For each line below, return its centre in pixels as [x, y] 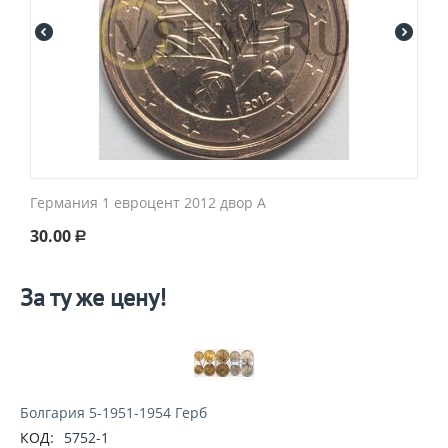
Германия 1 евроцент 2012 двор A [148, 202]
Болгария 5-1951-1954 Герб [113, 412]
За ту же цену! [93, 297]
